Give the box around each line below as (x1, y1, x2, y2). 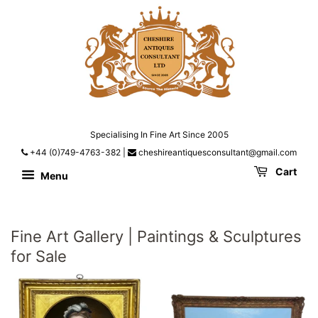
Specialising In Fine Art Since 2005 (89, 129, 229, 141)
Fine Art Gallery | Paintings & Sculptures (11, 226, 302, 246)
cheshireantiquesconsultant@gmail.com (136, 147, 297, 158)
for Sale (11, 246, 67, 265)
